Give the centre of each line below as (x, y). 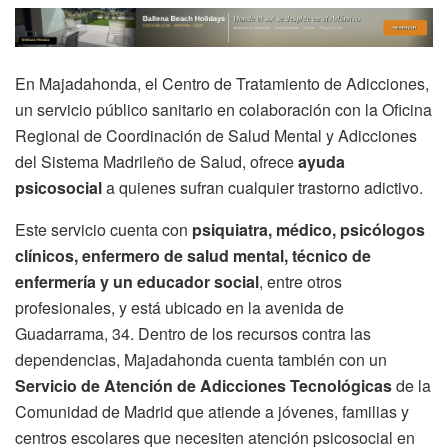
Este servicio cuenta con (101, 229)
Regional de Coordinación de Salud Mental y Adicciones (216, 135)
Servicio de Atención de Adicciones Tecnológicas (203, 385)
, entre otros (300, 281)
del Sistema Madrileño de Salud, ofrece (156, 161)
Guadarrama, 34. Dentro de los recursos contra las (193, 333)
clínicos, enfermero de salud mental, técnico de (193, 255)
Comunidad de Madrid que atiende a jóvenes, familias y (212, 411)
